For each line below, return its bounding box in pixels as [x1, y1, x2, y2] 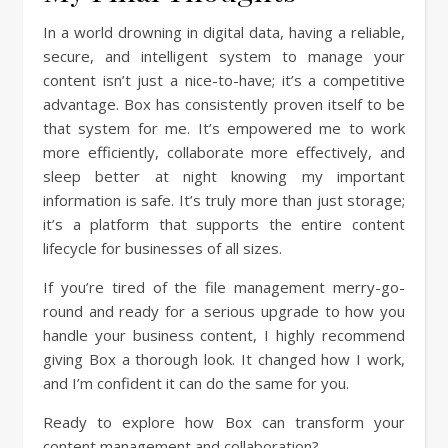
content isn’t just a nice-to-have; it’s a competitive [43, 69, 405, 90]
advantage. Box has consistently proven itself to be [43, 93, 405, 114]
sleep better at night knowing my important [43, 165, 405, 186]
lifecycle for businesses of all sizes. [43, 237, 282, 258]
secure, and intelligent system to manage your [43, 45, 405, 66]
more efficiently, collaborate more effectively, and [43, 141, 405, 162]
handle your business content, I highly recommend [43, 324, 405, 345]
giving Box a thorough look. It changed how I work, [43, 348, 405, 369]
